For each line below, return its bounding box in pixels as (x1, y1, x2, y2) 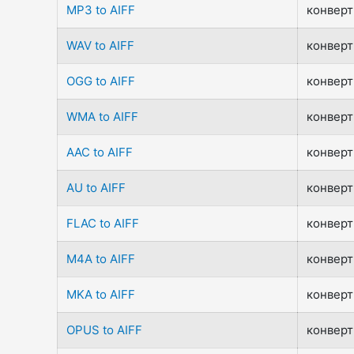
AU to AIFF (66, 180, 126, 195)
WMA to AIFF (66, 109, 139, 124)
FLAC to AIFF (66, 216, 140, 231)
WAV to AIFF (66, 38, 135, 53)
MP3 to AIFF (66, 2, 136, 17)
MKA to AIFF (66, 287, 136, 302)
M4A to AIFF (66, 251, 136, 266)
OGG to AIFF (66, 73, 136, 88)
